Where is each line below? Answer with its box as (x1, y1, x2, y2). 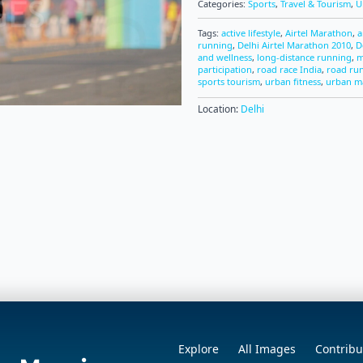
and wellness (198, 51, 252, 63)
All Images (238, 341, 296, 357)
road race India (257, 63, 322, 75)
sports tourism (198, 75, 260, 88)
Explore (178, 341, 219, 357)
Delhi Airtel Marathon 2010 (237, 39, 351, 51)
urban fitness (265, 75, 321, 88)
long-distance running (257, 51, 352, 63)
